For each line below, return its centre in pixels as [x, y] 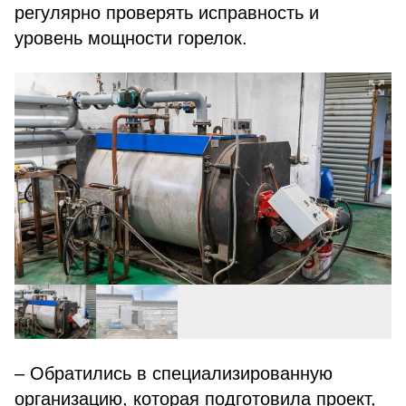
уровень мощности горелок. [131, 38]
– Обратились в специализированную [174, 373]
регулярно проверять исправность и [167, 13]
